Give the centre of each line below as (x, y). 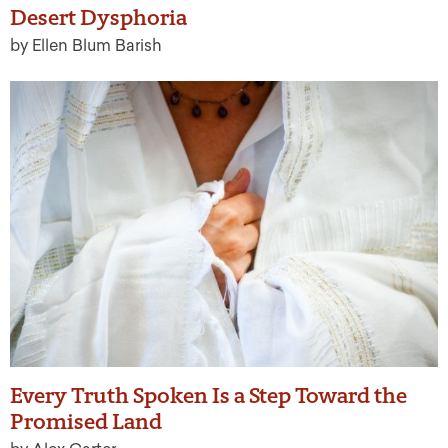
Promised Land (86, 421)
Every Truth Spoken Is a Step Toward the (208, 395)
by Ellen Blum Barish (86, 46)
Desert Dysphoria (98, 18)
